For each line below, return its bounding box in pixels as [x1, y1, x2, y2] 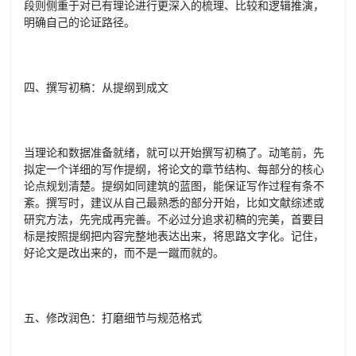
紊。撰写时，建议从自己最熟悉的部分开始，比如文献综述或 [24, 195, 324, 209]
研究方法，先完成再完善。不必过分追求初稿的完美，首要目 [24, 212, 324, 226]
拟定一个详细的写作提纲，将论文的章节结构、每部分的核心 [24, 162, 324, 176]
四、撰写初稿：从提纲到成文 [24, 80, 168, 94]
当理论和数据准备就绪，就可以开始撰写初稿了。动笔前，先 [24, 145, 324, 159]
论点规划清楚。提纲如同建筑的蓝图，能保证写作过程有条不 [24, 179, 324, 192]
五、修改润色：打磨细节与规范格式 [24, 311, 202, 324]
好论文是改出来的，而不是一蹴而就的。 [24, 246, 224, 259]
